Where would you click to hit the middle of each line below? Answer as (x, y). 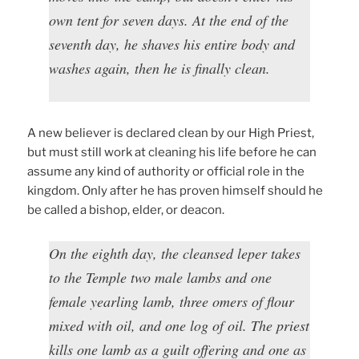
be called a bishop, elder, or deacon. (126, 210)
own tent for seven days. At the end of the (169, 20)
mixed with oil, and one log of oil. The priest (179, 326)
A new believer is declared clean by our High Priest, (171, 133)
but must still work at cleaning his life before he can (172, 153)
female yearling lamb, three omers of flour (172, 302)
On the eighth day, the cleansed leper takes (175, 254)
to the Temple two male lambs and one (161, 278)
